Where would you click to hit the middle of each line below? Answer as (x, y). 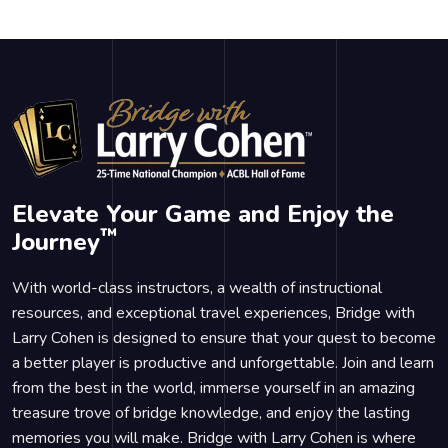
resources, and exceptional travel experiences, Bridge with (213, 313)
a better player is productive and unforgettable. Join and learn (223, 363)
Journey (56, 242)
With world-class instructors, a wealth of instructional (197, 288)
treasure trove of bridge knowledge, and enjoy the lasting (211, 413)
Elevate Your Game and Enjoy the (203, 214)
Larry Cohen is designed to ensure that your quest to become (224, 338)
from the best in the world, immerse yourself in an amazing (213, 388)
